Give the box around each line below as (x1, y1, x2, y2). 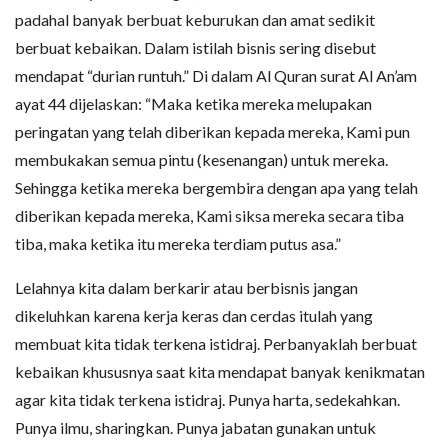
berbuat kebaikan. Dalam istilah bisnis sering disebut (15, 37, 376, 57)
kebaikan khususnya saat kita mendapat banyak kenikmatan (15, 361, 425, 381)
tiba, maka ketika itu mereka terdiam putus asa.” (15, 233, 341, 253)
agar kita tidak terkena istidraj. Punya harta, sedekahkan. (15, 389, 400, 409)
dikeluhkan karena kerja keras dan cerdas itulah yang (15, 305, 373, 325)
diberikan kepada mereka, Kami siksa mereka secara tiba (15, 205, 404, 225)
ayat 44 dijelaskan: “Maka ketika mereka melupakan (15, 93, 372, 113)
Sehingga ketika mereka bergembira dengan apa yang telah (15, 177, 418, 197)
